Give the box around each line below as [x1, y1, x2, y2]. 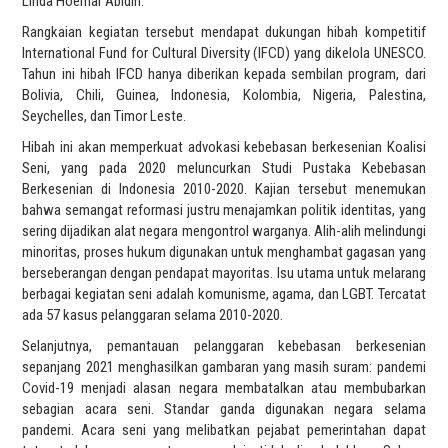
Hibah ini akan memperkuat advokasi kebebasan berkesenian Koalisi [22, 137, 426, 156]
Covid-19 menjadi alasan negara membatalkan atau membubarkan [22, 378, 426, 397]
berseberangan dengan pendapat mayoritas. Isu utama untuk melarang [22, 263, 426, 282]
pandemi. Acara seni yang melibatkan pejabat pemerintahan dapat [22, 420, 426, 439]
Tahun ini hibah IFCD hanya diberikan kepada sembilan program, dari [22, 64, 426, 83]
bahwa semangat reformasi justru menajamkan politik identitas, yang [22, 200, 426, 219]
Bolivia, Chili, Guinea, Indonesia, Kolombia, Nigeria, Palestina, [22, 85, 426, 104]
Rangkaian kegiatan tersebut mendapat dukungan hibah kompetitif [22, 22, 426, 41]
